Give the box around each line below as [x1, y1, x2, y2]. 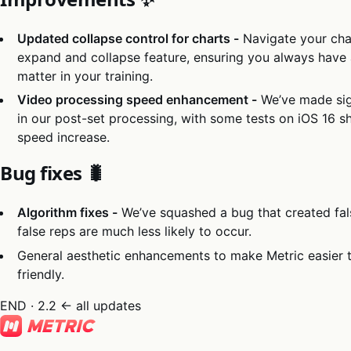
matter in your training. [17, 67, 154, 84]
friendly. [17, 266, 65, 282]
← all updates [60, 297, 141, 313]
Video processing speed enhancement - [17, 92, 258, 108]
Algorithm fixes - [17, 204, 118, 221]
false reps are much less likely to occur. [17, 223, 252, 240]
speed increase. [17, 129, 110, 146]
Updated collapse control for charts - [17, 30, 240, 46]
